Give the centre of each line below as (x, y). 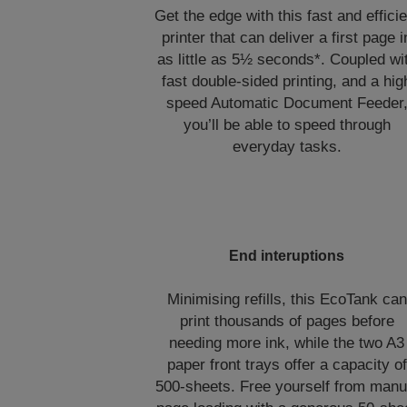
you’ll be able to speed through (287, 125)
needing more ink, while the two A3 (287, 343)
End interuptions (287, 256)
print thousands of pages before (287, 321)
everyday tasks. (287, 147)
